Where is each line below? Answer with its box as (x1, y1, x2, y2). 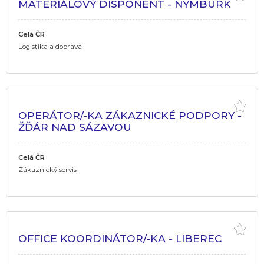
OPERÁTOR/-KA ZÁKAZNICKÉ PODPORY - (18, 108, 242, 121)
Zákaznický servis (18, 165, 77, 174)
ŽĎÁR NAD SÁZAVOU (18, 120, 131, 133)
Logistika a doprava (18, 42, 82, 51)
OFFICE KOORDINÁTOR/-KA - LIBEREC (18, 232, 222, 245)
